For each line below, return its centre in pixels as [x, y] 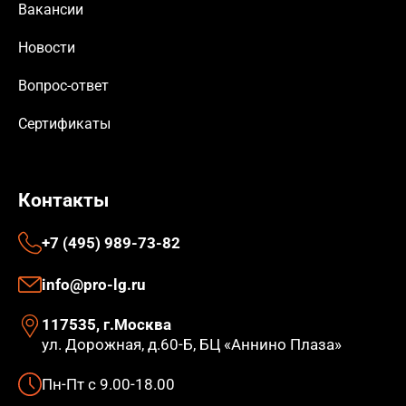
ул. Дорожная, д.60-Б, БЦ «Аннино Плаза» [192, 345]
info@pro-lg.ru [94, 285]
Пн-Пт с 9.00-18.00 [108, 385]
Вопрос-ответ [63, 86]
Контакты [63, 201]
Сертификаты [64, 124]
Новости [47, 48]
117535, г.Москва [106, 325]
